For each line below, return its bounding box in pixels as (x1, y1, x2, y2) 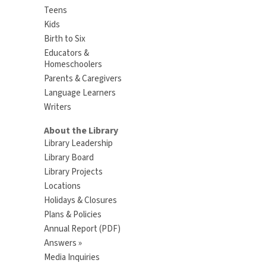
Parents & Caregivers (43, 72, 122, 85)
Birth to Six (43, 32, 85, 45)
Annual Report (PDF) (43, 223, 121, 236)
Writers (43, 100, 71, 113)
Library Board (43, 151, 94, 164)
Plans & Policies (43, 208, 102, 221)
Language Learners (43, 86, 116, 99)
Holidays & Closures (43, 194, 117, 207)
